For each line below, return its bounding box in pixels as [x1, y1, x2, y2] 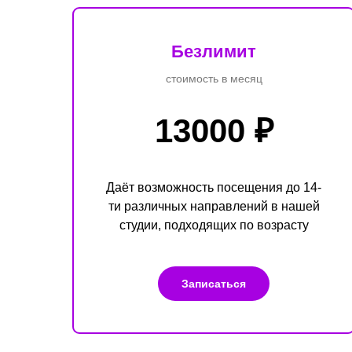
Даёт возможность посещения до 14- [106, 180, 321, 194]
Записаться [181, 277, 246, 290]
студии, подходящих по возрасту [119, 218, 309, 232]
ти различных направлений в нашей [108, 199, 320, 213]
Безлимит [171, 41, 256, 61]
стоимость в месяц [165, 71, 262, 85]
